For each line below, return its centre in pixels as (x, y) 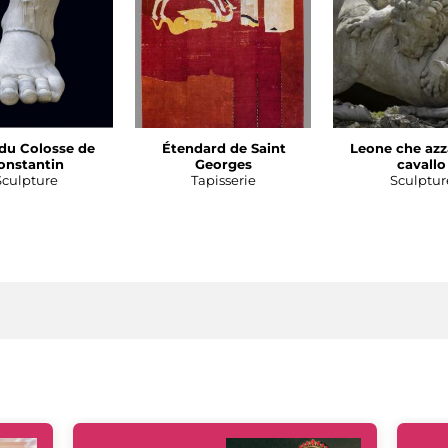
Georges (223, 164)
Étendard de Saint (223, 148)
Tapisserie (223, 180)
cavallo (421, 164)
